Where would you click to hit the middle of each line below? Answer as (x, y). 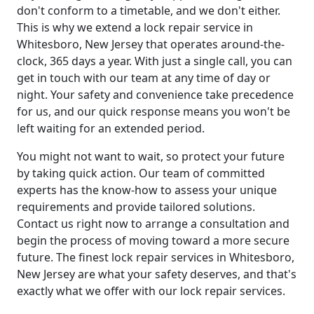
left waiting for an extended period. (111, 128)
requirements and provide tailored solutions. (136, 206)
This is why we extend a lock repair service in (135, 27)
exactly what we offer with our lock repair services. (151, 291)
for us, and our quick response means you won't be (153, 111)
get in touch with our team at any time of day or (144, 77)
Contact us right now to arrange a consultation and (153, 223)
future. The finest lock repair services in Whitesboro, (156, 257)
